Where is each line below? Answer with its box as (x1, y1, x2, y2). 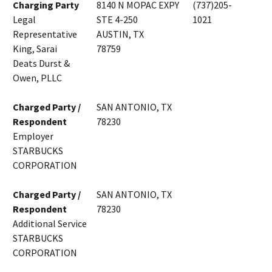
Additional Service (13, 217, 87, 230)
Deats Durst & (13, 57, 70, 70)
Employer (13, 130, 53, 143)
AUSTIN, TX (97, 28, 144, 41)
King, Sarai (13, 42, 57, 55)
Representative (13, 28, 77, 41)
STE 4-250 (97, 13, 138, 26)
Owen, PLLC (13, 72, 62, 84)
